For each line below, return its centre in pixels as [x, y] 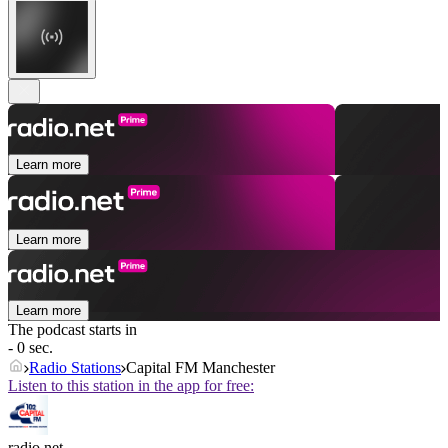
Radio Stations [75, 368]
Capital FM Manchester [200, 368]
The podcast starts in [72, 330]
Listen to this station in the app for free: [131, 386]
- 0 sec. [30, 348]
